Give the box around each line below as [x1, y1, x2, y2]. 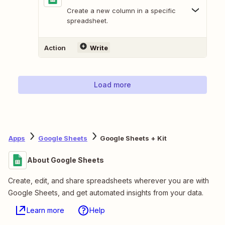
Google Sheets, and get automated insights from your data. [8, 188, 203, 197]
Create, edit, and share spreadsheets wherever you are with [8, 176, 209, 185]
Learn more [27, 206, 64, 215]
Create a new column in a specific [67, 7, 176, 15]
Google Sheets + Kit [100, 134, 167, 142]
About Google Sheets [27, 156, 104, 165]
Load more [94, 80, 131, 89]
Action [44, 43, 66, 52]
